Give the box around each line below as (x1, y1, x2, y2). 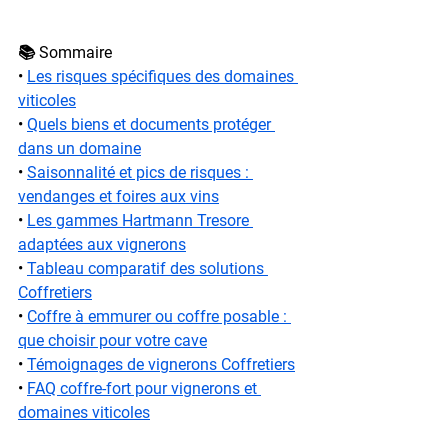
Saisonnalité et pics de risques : (27, 162, 253, 182)
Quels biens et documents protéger (27, 114, 275, 134)
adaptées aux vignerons (18, 234, 186, 254)
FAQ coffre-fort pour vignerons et (27, 378, 261, 398)
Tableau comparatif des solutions (27, 258, 268, 278)
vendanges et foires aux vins (18, 186, 219, 206)
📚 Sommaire (18, 42, 112, 62)
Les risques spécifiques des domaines (27, 66, 298, 86)
